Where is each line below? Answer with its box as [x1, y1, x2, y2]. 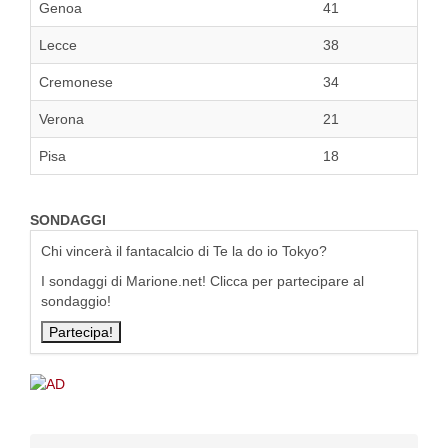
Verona [39, 111, 84, 128]
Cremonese [39, 74, 113, 91]
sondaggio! [41, 293, 111, 310]
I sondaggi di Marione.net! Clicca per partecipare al [41, 273, 364, 290]
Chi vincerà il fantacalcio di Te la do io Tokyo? [41, 243, 327, 260]
